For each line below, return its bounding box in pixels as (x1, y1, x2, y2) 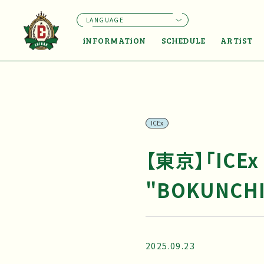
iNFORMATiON (82, 34, 146, 46)
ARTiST (220, 34, 253, 46)
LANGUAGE (86, 15, 124, 24)
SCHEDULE (161, 34, 205, 46)
